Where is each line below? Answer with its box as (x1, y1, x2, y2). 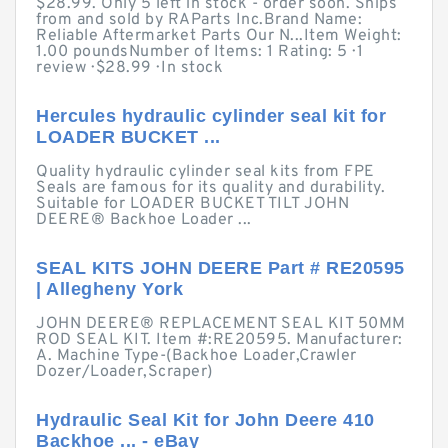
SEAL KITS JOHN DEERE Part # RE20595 (36, 258, 405, 278)
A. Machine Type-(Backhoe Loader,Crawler (36, 346, 357, 366)
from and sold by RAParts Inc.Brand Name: (36, 10, 362, 30)
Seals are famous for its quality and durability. (36, 178, 385, 198)
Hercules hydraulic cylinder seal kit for (36, 106, 386, 126)
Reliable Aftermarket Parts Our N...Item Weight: (36, 26, 402, 46)
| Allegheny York (36, 279, 183, 299)
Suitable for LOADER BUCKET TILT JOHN (36, 194, 349, 214)
